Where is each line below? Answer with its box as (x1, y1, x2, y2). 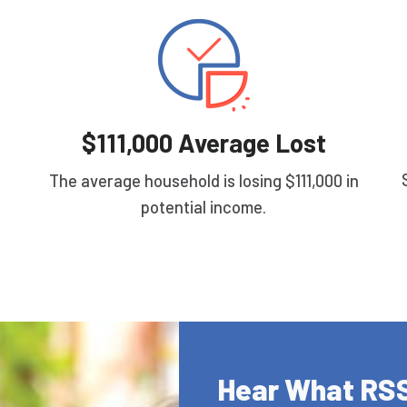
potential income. (141, 195, 266, 217)
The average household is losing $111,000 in (48, 169, 359, 191)
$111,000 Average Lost (81, 127, 326, 159)
